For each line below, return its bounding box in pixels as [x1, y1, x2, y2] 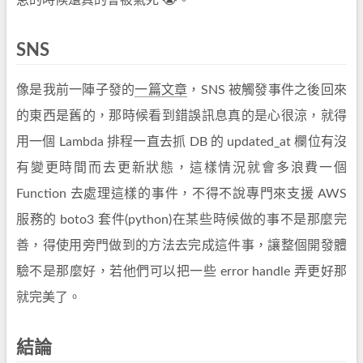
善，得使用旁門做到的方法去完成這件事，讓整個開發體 [16, 239, 347, 252]
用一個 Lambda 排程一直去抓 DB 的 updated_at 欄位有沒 [16, 135, 347, 148]
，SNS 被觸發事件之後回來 [187, 83, 348, 96]
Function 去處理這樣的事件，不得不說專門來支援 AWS [16, 187, 347, 200]
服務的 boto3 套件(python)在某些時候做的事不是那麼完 [16, 213, 347, 226]
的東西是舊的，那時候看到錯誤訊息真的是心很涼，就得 [16, 109, 347, 122]
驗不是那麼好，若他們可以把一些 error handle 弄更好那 [16, 265, 347, 278]
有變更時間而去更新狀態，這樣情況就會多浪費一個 [16, 161, 347, 174]
